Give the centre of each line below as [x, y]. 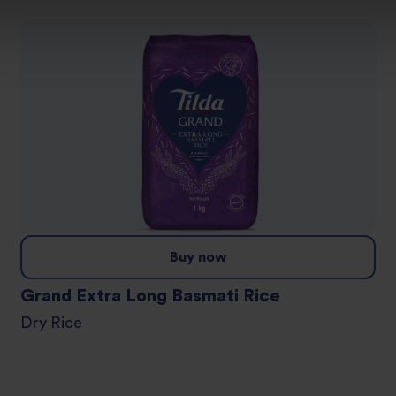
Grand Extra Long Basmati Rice [150, 297]
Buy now [198, 258]
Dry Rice [58, 324]
